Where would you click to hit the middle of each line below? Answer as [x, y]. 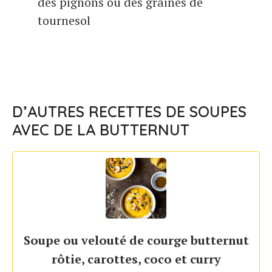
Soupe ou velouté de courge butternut [136, 240]
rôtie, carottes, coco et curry [136, 259]
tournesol [64, 21]
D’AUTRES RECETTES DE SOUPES [129, 112]
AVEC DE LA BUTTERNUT [101, 130]
